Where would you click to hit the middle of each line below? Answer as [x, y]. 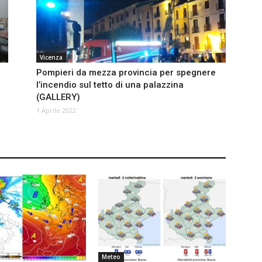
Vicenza [51, 58]
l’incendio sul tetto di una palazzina [110, 85]
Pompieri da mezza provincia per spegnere [126, 73]
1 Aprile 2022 [56, 111]
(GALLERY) [58, 97]
